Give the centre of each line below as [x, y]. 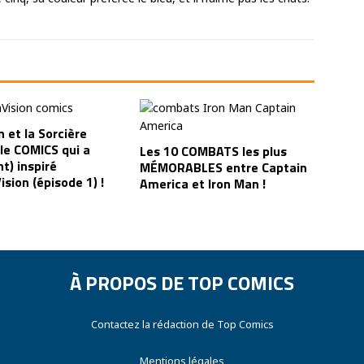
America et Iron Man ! [203, 183]
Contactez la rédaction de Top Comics [182, 324]
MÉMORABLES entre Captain [224, 167]
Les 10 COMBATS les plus [214, 151]
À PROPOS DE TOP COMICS [182, 282]
